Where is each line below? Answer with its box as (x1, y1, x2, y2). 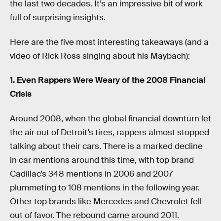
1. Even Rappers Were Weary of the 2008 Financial (10, 75, 205, 86)
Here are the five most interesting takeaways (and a (10, 37, 209, 47)
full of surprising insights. (10, 12, 108, 23)
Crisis (10, 89, 32, 100)
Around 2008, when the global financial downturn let (10, 113, 211, 124)
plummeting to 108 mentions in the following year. (10, 182, 200, 193)
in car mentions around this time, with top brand (10, 154, 194, 165)
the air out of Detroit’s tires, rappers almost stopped (10, 127, 209, 138)
